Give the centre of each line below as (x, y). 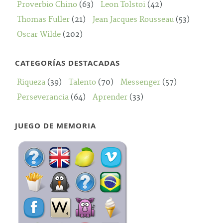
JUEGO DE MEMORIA (56, 126)
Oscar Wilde (39, 35)
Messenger (140, 82)
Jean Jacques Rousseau (133, 20)
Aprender (110, 97)
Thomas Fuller (43, 20)
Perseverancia (43, 97)
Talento (82, 82)
